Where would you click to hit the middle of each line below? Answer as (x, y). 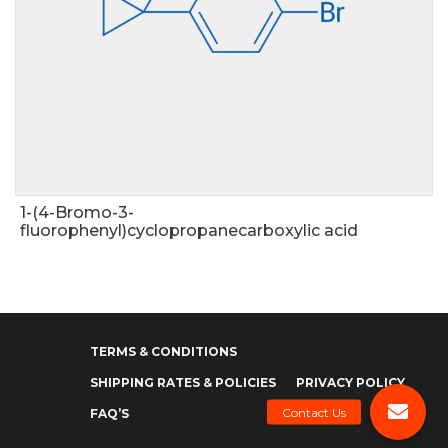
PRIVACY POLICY (350, 383)
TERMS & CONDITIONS (163, 352)
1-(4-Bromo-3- (77, 213)
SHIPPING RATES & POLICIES (183, 383)
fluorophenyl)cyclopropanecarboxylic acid (189, 231)
